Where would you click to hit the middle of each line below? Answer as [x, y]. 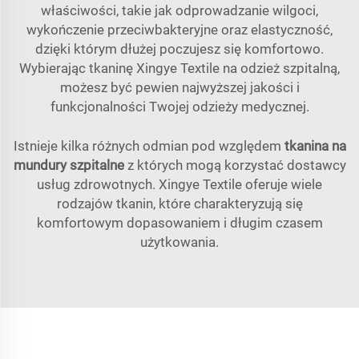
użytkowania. [179, 242]
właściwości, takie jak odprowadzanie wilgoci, [179, 11]
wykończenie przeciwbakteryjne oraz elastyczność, [179, 30]
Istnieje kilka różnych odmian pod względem [149, 146]
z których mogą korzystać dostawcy [236, 165]
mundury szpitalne [70, 165]
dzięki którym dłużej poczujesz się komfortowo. [179, 49]
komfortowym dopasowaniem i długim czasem [179, 223]
